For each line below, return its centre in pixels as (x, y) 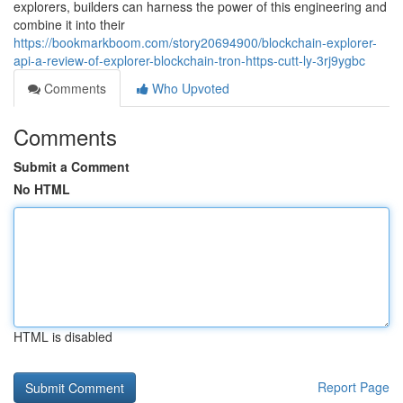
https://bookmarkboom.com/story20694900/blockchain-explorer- (195, 42)
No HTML (42, 189)
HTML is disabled (63, 336)
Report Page (354, 387)
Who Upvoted (189, 88)
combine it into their (69, 24)
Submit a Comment (72, 166)
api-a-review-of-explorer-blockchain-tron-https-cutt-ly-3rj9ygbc (189, 60)
